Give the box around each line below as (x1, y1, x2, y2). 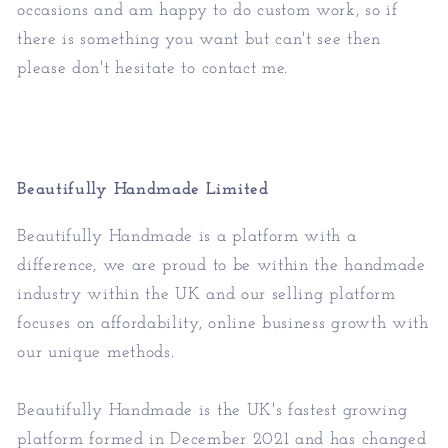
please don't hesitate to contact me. (17, 59, 289, 77)
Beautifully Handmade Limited (17, 181, 269, 199)
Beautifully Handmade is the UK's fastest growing (17, 401, 408, 419)
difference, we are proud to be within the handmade (17, 256, 426, 274)
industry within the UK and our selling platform (17, 285, 396, 303)
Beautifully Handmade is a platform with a (17, 227, 357, 245)
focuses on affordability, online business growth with (17, 314, 429, 332)
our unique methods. (17, 343, 175, 361)
